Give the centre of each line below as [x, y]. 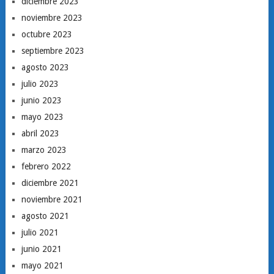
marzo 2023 [44, 150]
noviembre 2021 [52, 199]
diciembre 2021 [50, 183]
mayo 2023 [42, 117]
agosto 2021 [45, 216]
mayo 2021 [42, 265]
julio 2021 [40, 232]
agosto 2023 [45, 67]
